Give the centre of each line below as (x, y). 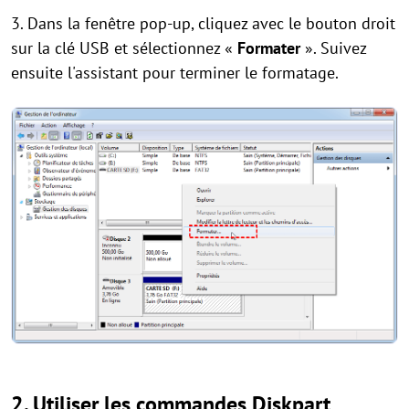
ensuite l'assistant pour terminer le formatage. (175, 73)
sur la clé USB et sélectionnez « (124, 48)
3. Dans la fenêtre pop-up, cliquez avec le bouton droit (203, 24)
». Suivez (333, 48)
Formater (269, 48)
